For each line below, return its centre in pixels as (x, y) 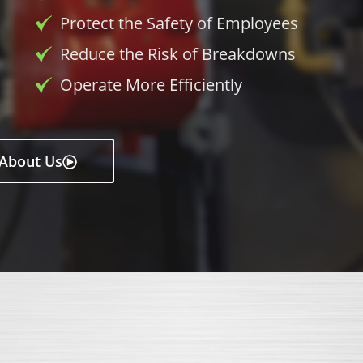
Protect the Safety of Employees (179, 23)
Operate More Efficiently (151, 85)
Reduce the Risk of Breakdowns (178, 54)
